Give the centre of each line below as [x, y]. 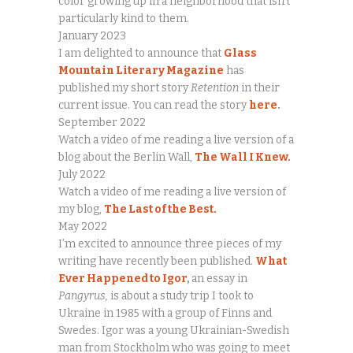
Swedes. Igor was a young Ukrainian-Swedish [174, 330]
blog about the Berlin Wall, [126, 157]
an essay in [219, 278]
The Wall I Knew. [243, 157]
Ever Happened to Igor [123, 278]
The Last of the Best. [160, 209]
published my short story [124, 87]
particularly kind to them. [124, 18]
